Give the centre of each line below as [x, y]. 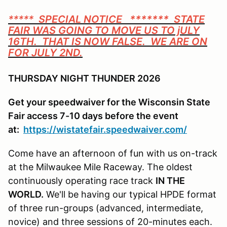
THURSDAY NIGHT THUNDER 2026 [84, 78]
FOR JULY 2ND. [45, 52]
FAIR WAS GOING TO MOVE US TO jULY [104, 30]
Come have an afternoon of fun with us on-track [113, 153]
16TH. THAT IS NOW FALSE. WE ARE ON [108, 41]
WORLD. [26, 194]
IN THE [170, 180]
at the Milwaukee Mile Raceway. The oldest [100, 167]
